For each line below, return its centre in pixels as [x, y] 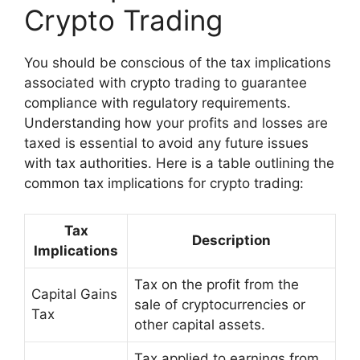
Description [231, 241]
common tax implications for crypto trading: [164, 183]
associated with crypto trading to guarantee [166, 82]
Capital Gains [74, 295]
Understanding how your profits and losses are [176, 123]
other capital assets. [200, 325]
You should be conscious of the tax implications [178, 62]
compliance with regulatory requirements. [157, 102]
